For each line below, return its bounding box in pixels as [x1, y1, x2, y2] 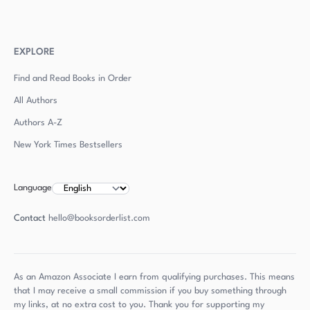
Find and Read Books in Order [14, 74, 131, 83]
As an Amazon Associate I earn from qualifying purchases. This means [14, 273, 295, 282]
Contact [14, 214, 46, 223]
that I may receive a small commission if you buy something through [14, 286, 286, 295]
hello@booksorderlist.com [48, 214, 150, 223]
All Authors [14, 96, 57, 105]
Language [14, 183, 52, 192]
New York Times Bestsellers [14, 140, 122, 149]
